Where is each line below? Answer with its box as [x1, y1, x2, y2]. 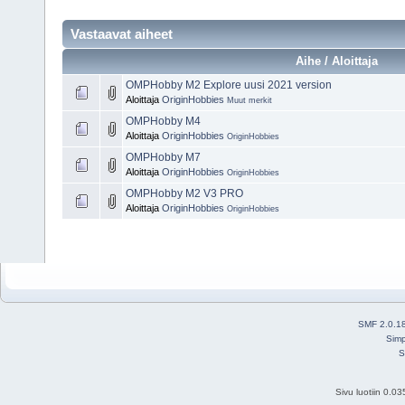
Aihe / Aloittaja [295, 53, 378, 68]
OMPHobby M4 [126, 114, 201, 127]
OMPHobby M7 [126, 150, 201, 164]
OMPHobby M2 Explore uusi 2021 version [126, 78, 332, 91]
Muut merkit [227, 95, 272, 105]
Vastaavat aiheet [71, 25, 173, 42]
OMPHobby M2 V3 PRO [126, 186, 243, 200]
